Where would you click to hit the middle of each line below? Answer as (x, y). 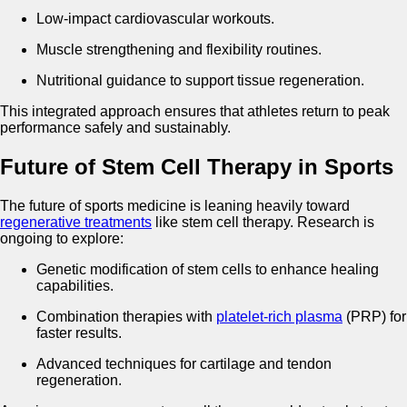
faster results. (79, 333)
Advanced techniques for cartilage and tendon (184, 364)
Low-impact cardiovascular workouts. (155, 19)
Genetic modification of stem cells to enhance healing (208, 270)
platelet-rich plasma (279, 317)
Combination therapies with (126, 317)
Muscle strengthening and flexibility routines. (179, 50)
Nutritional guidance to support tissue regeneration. (200, 81)
